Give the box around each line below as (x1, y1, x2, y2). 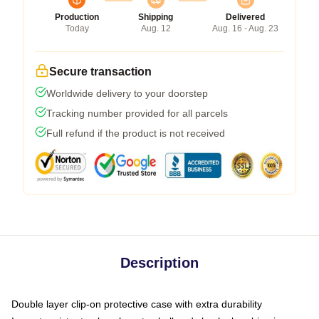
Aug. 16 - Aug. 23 (212, 23, 278, 34)
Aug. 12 (140, 23, 171, 34)
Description (120, 255, 199, 271)
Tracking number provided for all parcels (46, 108, 228, 120)
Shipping (138, 12, 173, 23)
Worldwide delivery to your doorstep (46, 88, 208, 100)
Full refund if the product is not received (46, 127, 225, 140)
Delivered (226, 12, 265, 23)
